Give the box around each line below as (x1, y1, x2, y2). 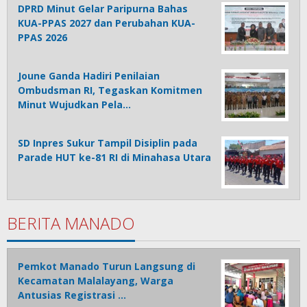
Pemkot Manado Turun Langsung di (18, 260, 195, 273)
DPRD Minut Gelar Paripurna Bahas (18, 2, 188, 16)
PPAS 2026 (18, 31, 67, 45)
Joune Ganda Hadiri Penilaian (18, 69, 160, 83)
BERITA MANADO (7, 212, 135, 235)
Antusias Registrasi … (18, 288, 126, 302)
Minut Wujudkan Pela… (18, 98, 131, 112)
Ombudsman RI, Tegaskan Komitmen (18, 84, 202, 97)
